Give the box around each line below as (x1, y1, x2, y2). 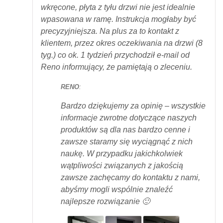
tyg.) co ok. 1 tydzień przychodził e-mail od (41, 51, 190, 60)
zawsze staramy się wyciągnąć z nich (61, 137, 193, 146)
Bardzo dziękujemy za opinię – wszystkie (61, 101, 206, 110)
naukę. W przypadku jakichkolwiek (61, 149, 183, 158)
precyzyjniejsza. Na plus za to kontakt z (41, 27, 179, 36)
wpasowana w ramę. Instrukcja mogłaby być (41, 15, 196, 24)
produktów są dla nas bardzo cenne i (61, 125, 190, 134)
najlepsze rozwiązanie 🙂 (61, 197, 150, 206)
